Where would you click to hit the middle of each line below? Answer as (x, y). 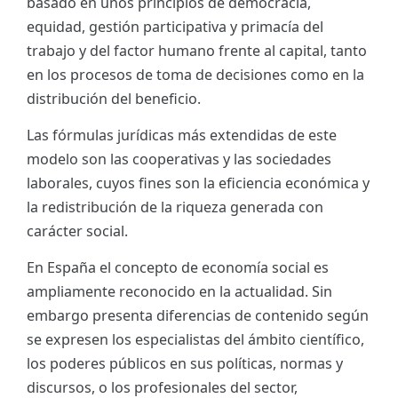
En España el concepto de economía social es (178, 267)
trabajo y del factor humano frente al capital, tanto (197, 50)
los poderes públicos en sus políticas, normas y (185, 363)
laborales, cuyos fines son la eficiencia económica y (198, 183)
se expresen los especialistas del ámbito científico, (195, 339)
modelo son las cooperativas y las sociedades (179, 159)
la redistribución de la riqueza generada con (175, 207)
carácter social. (77, 231)
